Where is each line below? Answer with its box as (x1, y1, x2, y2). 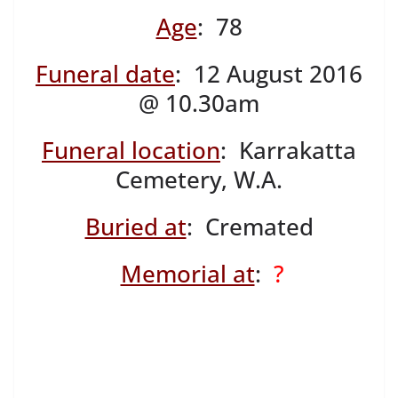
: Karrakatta (220, 134, 356, 167)
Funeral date (36, 58, 175, 91)
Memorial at (120, 258, 255, 291)
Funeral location (42, 134, 220, 167)
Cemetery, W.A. (115, 163, 283, 196)
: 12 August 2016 (175, 58, 362, 91)
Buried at (84, 211, 187, 243)
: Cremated (186, 211, 314, 243)
